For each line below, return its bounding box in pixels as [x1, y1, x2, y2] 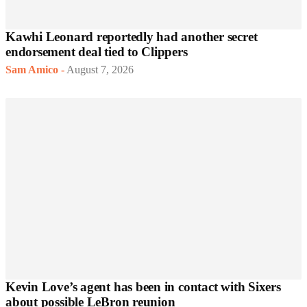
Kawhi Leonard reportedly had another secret [5, 29, 258, 45]
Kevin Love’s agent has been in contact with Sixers [5, 280, 281, 295]
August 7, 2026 [66, 64, 134, 76]
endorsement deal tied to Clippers [5, 45, 188, 60]
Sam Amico [5, 64, 58, 76]
